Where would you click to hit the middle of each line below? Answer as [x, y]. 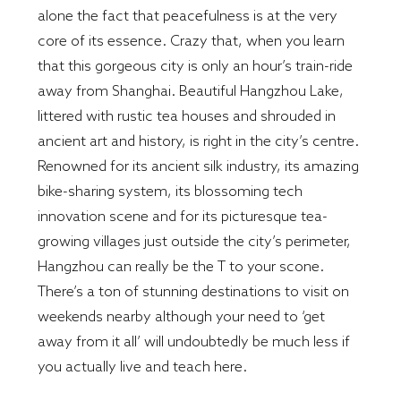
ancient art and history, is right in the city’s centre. [199, 140]
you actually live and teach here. [143, 366]
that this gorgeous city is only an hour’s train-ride [196, 65]
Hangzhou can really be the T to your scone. [181, 265]
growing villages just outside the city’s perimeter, [195, 240]
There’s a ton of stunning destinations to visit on [194, 290]
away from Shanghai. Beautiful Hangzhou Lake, [191, 90]
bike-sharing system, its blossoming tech [171, 190]
